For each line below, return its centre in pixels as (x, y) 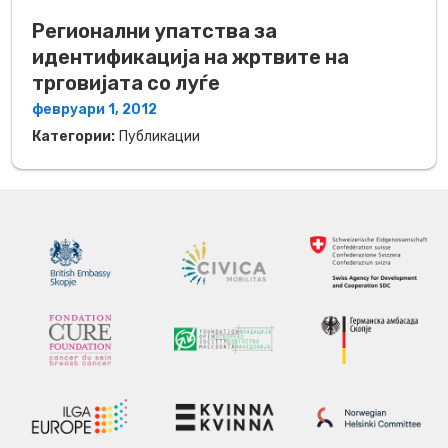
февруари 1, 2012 (94, 109)
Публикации (159, 136)
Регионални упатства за (154, 30)
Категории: (73, 136)
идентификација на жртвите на (190, 56)
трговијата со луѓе (126, 82)
